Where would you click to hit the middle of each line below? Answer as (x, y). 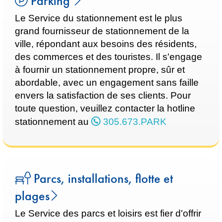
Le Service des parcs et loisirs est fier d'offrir (108, 213)
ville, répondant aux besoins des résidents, (106, 44)
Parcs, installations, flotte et (102, 179)
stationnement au (53, 122)
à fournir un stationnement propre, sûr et (100, 70)
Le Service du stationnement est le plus (99, 18)
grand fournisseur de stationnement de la (102, 31)
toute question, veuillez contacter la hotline (105, 108)
